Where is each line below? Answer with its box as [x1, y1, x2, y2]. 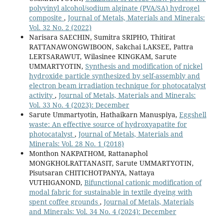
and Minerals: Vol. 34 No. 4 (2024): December [29, 206, 176, 216]
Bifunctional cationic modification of [84, 177, 201, 187]
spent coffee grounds [29, 197, 100, 206]
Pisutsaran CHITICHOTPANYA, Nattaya [29, 168, 155, 177]
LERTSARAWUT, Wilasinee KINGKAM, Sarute [29, 51, 177, 61]
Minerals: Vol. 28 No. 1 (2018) [29, 139, 124, 148]
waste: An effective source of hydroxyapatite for [29, 119, 187, 129]
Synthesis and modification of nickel [85, 61, 202, 71]
